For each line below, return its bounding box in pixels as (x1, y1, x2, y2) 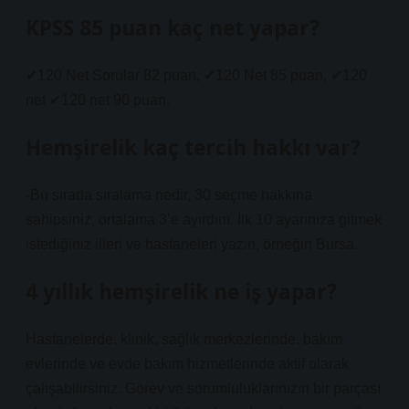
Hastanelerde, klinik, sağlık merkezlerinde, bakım (26, 331, 342, 347)
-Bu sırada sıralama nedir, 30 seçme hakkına (26, 187, 312, 203)
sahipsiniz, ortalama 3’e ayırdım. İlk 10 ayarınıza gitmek (26, 212, 382, 227)
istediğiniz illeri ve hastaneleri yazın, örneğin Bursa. (26, 236, 358, 252)
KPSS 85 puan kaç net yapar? (26, 14, 320, 42)
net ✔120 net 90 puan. (26, 92, 170, 108)
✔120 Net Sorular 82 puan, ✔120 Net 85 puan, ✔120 (26, 68, 367, 83)
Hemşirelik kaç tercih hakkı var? (26, 133, 361, 162)
